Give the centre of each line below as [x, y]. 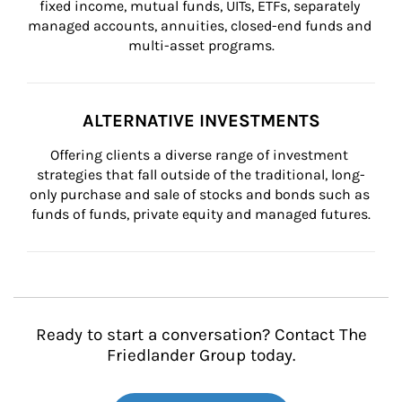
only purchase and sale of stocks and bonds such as [201, 194]
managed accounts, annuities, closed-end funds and [201, 26]
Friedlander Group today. [201, 355]
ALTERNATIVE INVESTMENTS [201, 121]
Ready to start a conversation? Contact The [201, 335]
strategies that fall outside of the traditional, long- [201, 175]
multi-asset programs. [201, 45]
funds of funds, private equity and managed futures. [201, 214]
